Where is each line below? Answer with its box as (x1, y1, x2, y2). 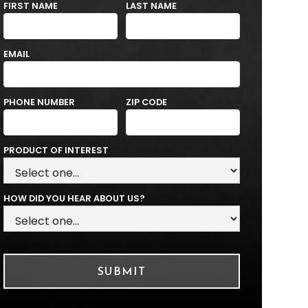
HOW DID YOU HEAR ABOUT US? (3, 192, 145, 205)
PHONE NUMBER (3, 96, 75, 109)
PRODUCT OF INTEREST (3, 144, 109, 157)
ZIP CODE (125, 96, 167, 109)
